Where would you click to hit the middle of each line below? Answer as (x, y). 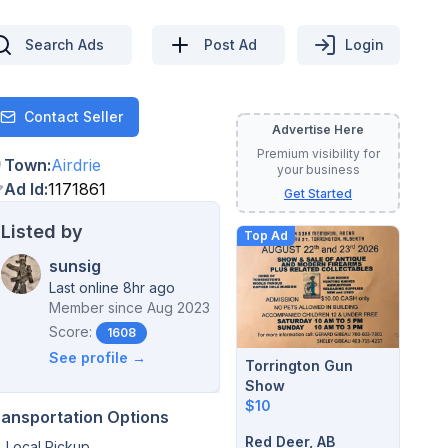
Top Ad (266, 235)
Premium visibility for (318, 153)
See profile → (97, 357)
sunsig (75, 266)
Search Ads (64, 44)
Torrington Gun (299, 365)
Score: (70, 331)
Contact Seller (73, 116)
